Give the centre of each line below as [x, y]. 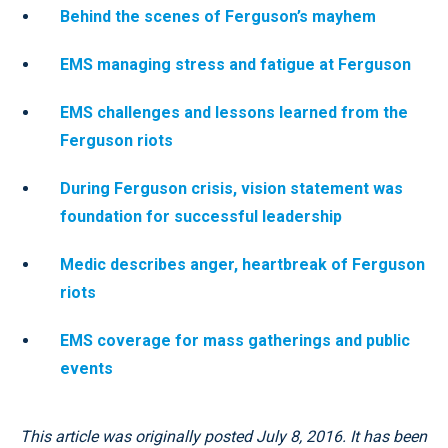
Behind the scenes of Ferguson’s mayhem [218, 16]
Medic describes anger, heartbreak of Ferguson [242, 264]
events [86, 368]
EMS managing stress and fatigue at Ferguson [235, 64]
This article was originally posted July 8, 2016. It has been [223, 436]
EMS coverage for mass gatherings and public [235, 340]
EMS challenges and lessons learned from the [234, 112]
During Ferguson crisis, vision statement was [231, 188]
